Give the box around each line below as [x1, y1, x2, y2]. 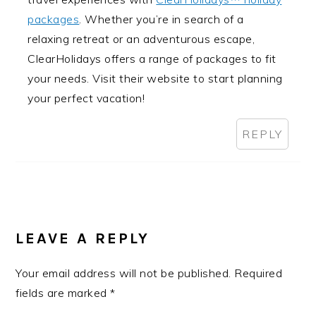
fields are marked [16, 286, 111, 300]
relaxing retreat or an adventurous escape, [28, 32, 255, 47]
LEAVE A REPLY [16, 229, 150, 248]
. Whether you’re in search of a [79, 12, 244, 27]
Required [234, 266, 283, 281]
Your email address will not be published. [16, 266, 231, 281]
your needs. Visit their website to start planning [28, 71, 283, 86]
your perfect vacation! [28, 91, 145, 106]
